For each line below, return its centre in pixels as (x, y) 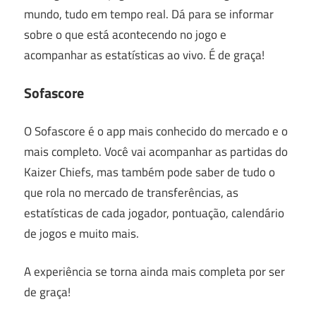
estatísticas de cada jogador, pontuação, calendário (154, 213)
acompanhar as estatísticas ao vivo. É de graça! (144, 55)
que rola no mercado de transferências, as (131, 192)
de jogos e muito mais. (81, 233)
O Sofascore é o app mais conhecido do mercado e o (156, 131)
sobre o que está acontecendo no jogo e (125, 34)
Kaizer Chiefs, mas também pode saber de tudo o (150, 172)
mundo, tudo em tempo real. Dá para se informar (149, 14)
